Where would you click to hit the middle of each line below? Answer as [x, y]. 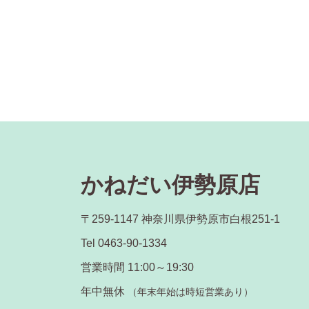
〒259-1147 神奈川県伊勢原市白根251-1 [180, 219]
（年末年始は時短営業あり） [190, 291]
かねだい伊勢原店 [170, 185]
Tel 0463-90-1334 [124, 243]
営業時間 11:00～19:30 [137, 267]
